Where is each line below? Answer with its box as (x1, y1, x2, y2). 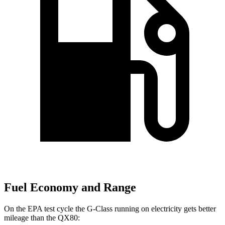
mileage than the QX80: (4, 213, 80, 222)
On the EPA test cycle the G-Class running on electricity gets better (4, 204, 216, 213)
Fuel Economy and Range (4, 181, 136, 194)
